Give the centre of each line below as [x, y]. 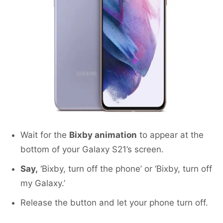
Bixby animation [103, 135]
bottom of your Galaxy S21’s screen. [92, 150]
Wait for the [45, 135]
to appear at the [170, 135]
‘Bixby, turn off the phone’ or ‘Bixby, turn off [125, 169]
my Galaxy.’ [43, 183]
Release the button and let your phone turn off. [114, 203]
